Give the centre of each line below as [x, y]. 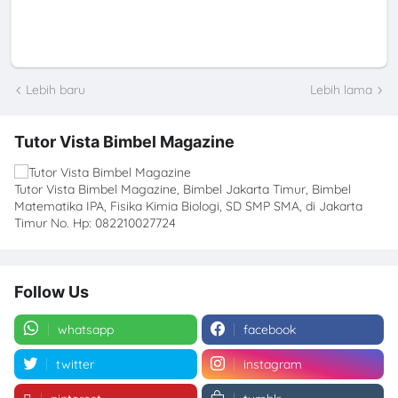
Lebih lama [341, 90]
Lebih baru [56, 90]
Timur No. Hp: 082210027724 [95, 223]
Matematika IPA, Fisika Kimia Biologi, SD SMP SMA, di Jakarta [188, 206]
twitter [75, 364]
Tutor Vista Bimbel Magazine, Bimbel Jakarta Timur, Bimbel [183, 189]
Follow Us [52, 291]
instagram [272, 364]
